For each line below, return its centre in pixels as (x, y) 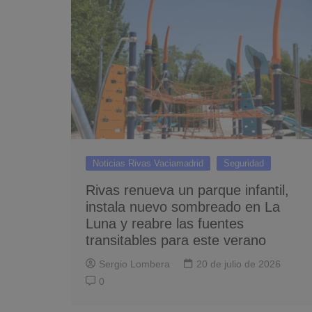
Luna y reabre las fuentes (165, 223)
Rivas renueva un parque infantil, (187, 190)
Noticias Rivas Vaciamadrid (148, 163)
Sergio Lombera (134, 264)
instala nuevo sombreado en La (183, 206)
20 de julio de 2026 (239, 264)
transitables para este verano (176, 240)
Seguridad (244, 163)
